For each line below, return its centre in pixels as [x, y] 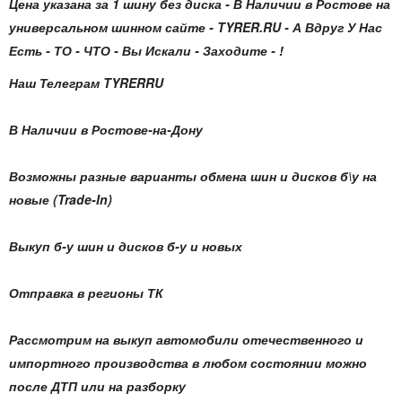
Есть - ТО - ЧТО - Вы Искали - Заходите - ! [146, 50]
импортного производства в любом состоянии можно [188, 363]
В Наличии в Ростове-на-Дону [106, 129]
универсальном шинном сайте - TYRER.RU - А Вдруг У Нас [196, 27]
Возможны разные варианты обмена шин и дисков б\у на [193, 176]
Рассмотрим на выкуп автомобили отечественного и [186, 339]
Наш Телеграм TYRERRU [86, 83]
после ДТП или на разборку [97, 386]
